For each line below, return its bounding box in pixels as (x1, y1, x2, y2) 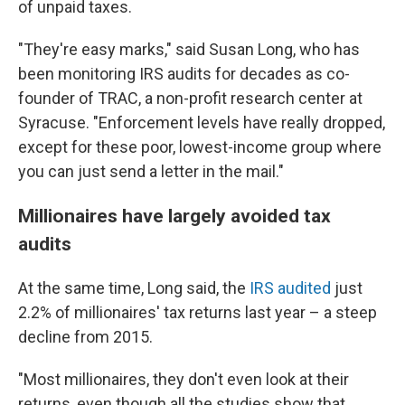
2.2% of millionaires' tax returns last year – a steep (18, 303, 377, 322)
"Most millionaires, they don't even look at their (18, 370, 349, 389)
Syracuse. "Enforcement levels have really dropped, (18, 113, 385, 132)
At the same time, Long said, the (18, 278, 250, 297)
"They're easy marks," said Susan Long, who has (18, 40, 360, 59)
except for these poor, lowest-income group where (18, 137, 381, 156)
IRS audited (250, 278, 334, 297)
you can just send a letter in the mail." (18, 162, 284, 181)
